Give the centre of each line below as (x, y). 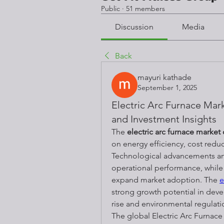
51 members (145, 8)
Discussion (134, 26)
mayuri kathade (164, 77)
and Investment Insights (164, 119)
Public (110, 8)
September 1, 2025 (167, 87)
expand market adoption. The (165, 179)
